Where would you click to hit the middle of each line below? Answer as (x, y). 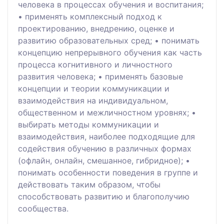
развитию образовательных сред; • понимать (109, 40)
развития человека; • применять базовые (100, 76)
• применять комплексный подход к (90, 16)
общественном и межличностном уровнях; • (107, 112)
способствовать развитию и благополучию (104, 196)
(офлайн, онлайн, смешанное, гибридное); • (104, 160)
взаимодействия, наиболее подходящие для (106, 136)
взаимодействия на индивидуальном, (93, 100)
